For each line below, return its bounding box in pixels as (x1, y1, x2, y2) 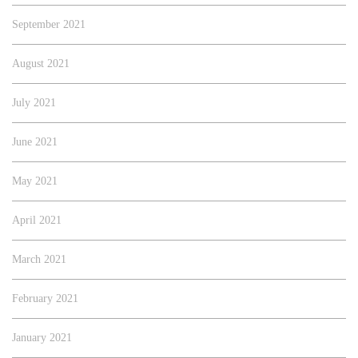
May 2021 (12, 175, 58, 188)
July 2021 (12, 97, 56, 109)
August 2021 (12, 58, 70, 70)
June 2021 (12, 136, 58, 149)
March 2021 (12, 253, 66, 266)
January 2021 (12, 332, 72, 344)
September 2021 (12, 18, 86, 31)
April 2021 (12, 214, 62, 227)
